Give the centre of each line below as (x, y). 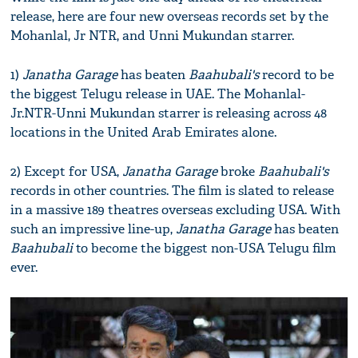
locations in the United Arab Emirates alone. (144, 132)
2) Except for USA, (65, 171)
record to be (297, 75)
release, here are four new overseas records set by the (170, 16)
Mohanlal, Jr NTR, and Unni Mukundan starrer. (153, 36)
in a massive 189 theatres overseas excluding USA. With (176, 210)
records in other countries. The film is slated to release (173, 191)
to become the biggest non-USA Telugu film (205, 248)
